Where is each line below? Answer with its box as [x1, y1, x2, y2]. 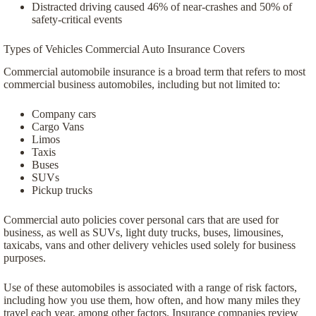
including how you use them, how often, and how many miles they [4, 294, 300, 307]
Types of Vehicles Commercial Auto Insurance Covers [4, 42, 245, 55]
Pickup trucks [32, 184, 92, 197]
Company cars [32, 108, 96, 121]
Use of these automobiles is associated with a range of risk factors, [4, 281, 297, 294]
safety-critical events [32, 13, 122, 25]
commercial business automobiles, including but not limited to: [4, 78, 280, 91]
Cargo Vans [32, 121, 84, 133]
